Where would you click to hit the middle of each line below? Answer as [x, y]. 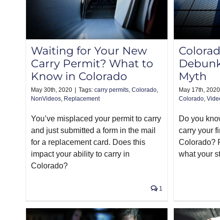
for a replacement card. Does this [88, 142]
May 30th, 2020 [52, 90]
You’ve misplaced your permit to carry [96, 119]
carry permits [111, 90]
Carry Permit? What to [92, 64]
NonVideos [46, 99]
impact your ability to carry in [80, 154]
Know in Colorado [79, 77]
